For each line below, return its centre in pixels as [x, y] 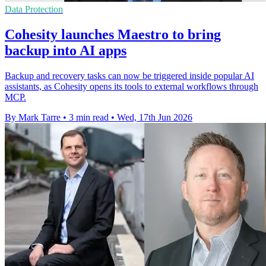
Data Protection [34, 9]
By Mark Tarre [33, 117]
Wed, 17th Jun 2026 [155, 117]
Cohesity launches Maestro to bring [113, 34]
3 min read [89, 117]
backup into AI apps [66, 50]
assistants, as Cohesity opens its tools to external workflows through [132, 86]
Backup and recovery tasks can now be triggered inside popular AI [129, 75]
